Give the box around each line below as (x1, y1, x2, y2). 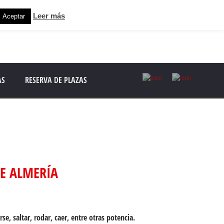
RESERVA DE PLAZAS (25, 74, 87, 85)
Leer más (33, 11, 65, 20)
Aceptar (2, 12, 25, 20)
